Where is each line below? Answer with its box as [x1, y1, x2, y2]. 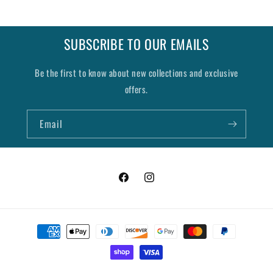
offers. [124, 82, 149, 96]
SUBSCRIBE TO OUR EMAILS [64, 34, 209, 54]
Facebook [117, 177, 149, 191]
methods [21, 235, 52, 249]
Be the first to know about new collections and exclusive [35, 66, 238, 80]
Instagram [143, 177, 177, 191]
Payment [21, 219, 52, 233]
